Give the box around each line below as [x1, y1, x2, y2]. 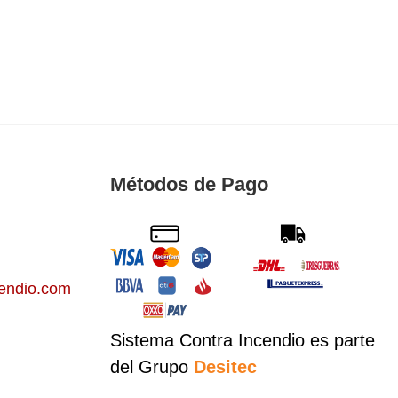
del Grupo [109, 356, 194, 377]
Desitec [193, 356, 257, 377]
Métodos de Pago [109, 173, 268, 196]
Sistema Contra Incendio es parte [109, 330, 375, 350]
